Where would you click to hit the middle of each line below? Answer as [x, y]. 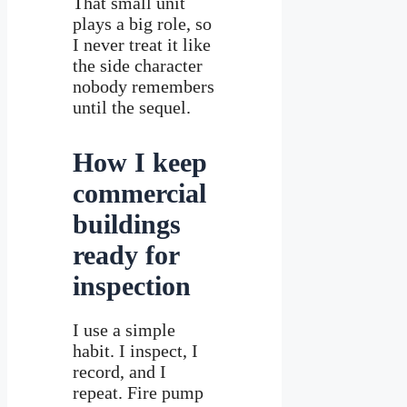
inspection [132, 285]
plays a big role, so [142, 23]
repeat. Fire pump [138, 392]
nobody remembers [144, 86]
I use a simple [124, 329]
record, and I [119, 371]
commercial [139, 193]
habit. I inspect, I [135, 350]
